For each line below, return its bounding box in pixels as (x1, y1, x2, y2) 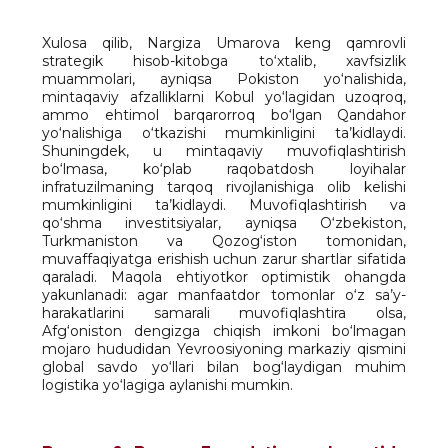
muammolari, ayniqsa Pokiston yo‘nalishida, (42, 70, 406, 88)
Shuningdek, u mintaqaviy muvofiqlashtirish (42, 142, 406, 160)
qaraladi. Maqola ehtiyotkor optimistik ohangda (42, 268, 406, 286)
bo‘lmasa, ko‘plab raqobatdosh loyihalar (42, 160, 406, 178)
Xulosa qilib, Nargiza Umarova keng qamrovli (42, 34, 406, 52)
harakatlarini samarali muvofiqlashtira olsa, (42, 304, 406, 322)
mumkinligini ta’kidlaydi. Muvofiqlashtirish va (42, 196, 406, 214)
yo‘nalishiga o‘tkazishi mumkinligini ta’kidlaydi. (42, 124, 406, 142)
